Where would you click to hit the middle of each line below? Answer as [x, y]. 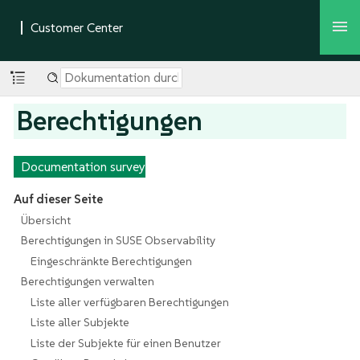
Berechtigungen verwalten [87, 282]
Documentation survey [83, 166]
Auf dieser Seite [58, 199]
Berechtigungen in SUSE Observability [118, 241]
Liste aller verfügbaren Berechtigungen [130, 302]
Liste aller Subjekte [80, 323]
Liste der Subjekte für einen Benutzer [126, 343]
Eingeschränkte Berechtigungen [112, 261]
